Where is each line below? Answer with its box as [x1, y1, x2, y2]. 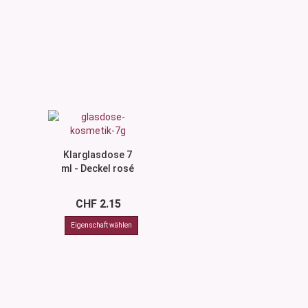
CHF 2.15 [75, 197, 121, 210]
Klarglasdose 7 [63, 149, 133, 160]
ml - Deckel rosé [61, 163, 135, 174]
